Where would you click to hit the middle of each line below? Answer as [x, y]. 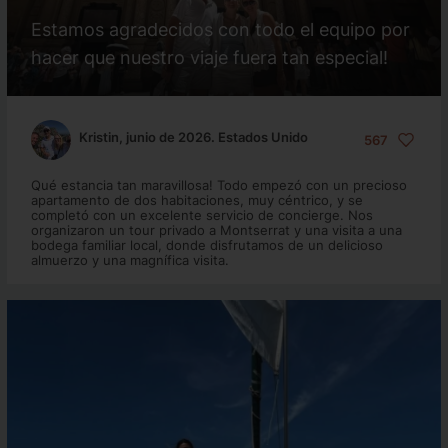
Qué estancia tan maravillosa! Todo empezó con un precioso [218, 185]
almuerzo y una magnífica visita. [129, 260]
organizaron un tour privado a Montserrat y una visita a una [216, 230]
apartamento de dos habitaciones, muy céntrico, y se [196, 200]
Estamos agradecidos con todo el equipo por [220, 29]
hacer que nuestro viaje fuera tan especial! [209, 57]
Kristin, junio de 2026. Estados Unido [193, 137]
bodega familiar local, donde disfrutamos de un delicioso [206, 245]
